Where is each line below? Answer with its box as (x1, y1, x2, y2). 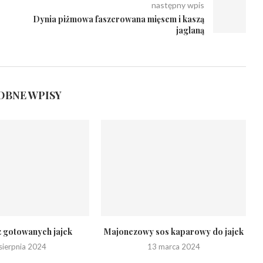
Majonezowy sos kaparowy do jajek (103, 226, 244, 238)
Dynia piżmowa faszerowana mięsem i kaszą (32, 14, 204, 25)
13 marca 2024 (147, 242, 200, 252)
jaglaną (176, 25, 204, 36)
